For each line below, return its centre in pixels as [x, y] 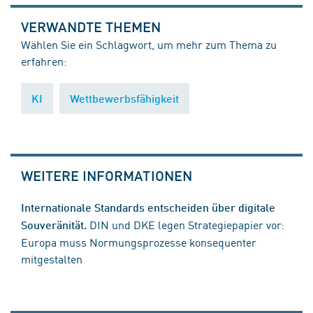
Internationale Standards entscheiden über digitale [148, 207]
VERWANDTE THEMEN [91, 26]
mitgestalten [52, 258]
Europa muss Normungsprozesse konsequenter [139, 241]
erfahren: [44, 60]
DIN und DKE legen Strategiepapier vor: [187, 224]
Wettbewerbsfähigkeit [124, 98]
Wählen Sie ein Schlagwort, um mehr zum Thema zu [149, 44]
